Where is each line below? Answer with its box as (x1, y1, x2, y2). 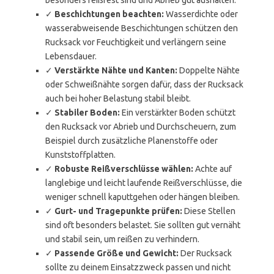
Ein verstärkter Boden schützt (120, 108, 235, 117)
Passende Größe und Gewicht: (54, 248, 179, 258)
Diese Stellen (182, 206, 235, 216)
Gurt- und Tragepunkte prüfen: (54, 206, 182, 216)
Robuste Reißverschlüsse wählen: (54, 164, 193, 174)
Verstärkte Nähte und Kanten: (54, 65, 177, 75)
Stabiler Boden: (54, 108, 120, 117)
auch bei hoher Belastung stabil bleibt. (45, 94, 191, 103)
